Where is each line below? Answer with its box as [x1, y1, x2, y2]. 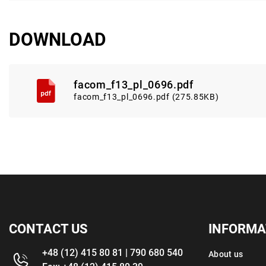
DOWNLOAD [9, 29, 106, 50]
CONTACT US [9, 221, 88, 237]
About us [208, 249, 243, 259]
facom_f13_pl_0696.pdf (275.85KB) [74, 92, 219, 102]
